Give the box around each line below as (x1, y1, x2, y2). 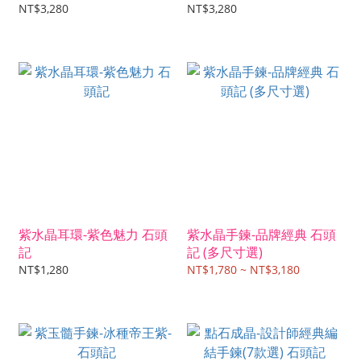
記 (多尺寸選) (187, 243, 263, 262)
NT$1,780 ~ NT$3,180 (187, 262, 300, 278)
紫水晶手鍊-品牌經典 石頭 (187, 226, 336, 244)
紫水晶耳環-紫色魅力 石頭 (19, 226, 168, 244)
